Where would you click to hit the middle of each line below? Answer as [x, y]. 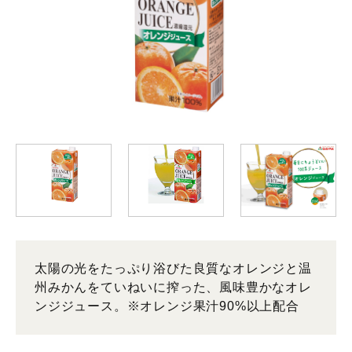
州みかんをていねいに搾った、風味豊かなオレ [173, 288]
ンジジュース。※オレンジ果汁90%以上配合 [167, 306]
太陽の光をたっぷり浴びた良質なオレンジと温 [173, 269]
